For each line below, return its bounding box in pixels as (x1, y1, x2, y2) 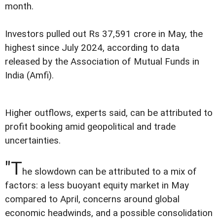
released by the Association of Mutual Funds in (5, 56, 199, 67)
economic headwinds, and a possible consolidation (5, 207, 213, 219)
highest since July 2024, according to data (5, 42, 180, 53)
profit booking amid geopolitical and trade (5, 121, 176, 132)
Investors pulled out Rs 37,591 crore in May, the (5, 28, 203, 39)
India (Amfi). (5, 70, 54, 81)
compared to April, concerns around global (5, 193, 180, 205)
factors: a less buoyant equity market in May (5, 180, 189, 191)
